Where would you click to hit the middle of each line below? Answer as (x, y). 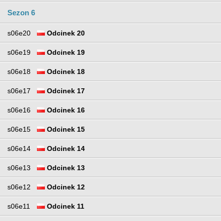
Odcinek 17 (65, 91)
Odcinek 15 (65, 129)
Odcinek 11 (65, 206)
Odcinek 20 (65, 33)
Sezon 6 (21, 13)
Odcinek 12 (65, 187)
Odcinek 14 (65, 149)
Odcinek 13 (65, 168)
